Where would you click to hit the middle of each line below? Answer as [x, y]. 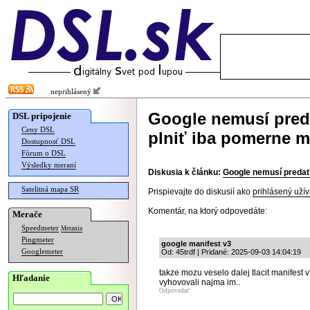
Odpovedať [174, 291]
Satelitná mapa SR [50, 189]
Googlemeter [42, 252]
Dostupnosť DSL [48, 142]
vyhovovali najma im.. [200, 282]
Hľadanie [31, 278]
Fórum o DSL [44, 153]
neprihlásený [69, 92]
